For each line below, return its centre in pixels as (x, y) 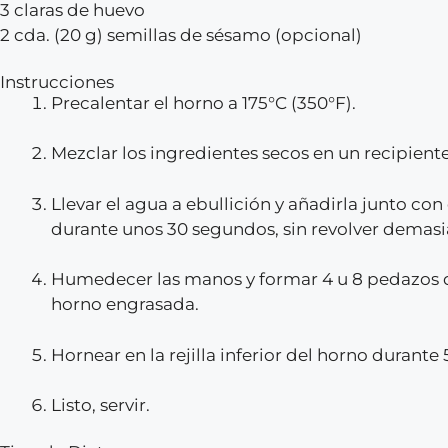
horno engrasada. (125, 304)
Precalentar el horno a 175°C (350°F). (203, 102)
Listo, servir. (100, 405)
